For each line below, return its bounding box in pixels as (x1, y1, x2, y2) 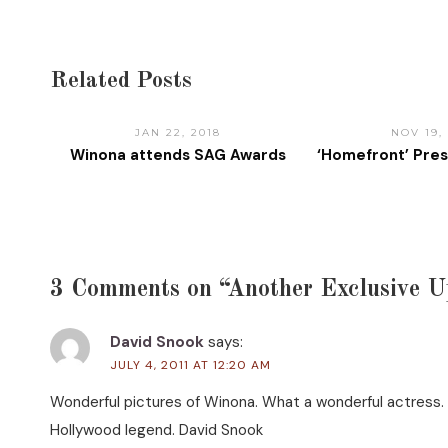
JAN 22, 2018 (135, 126, 222, 140)
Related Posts (50, 69, 192, 93)
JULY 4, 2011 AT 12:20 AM (110, 357, 271, 374)
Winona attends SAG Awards (70, 145, 287, 166)
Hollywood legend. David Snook (50, 420, 263, 441)
